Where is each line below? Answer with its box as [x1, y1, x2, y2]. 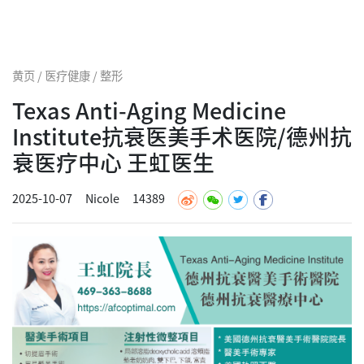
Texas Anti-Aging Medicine [12, 93, 286, 126]
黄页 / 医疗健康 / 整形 [12, 66, 123, 84]
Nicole [85, 188, 119, 206]
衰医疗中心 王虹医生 [12, 145, 214, 178]
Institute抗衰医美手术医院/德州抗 [12, 119, 352, 152]
